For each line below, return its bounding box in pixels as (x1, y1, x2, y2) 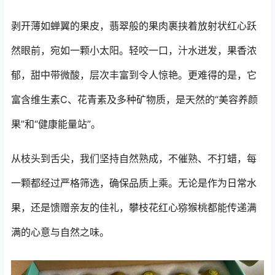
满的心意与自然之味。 (11, 226, 109, 238)
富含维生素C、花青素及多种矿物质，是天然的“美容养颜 (11, 93, 258, 106)
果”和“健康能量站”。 (11, 118, 101, 130)
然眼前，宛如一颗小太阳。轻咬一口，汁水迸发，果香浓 (11, 44, 257, 56)
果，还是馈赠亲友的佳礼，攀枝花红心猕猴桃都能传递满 (11, 201, 257, 214)
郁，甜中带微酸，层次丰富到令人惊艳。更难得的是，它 (11, 69, 257, 81)
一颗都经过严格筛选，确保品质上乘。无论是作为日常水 (11, 177, 257, 189)
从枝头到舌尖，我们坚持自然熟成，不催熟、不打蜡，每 (11, 152, 257, 165)
